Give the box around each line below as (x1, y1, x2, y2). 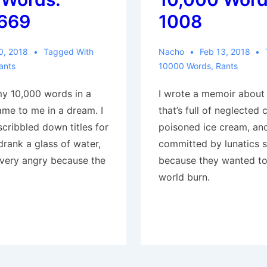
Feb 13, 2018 (199, 46, 250, 57)
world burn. (158, 171, 210, 183)
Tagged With (43, 46, 94, 57)
